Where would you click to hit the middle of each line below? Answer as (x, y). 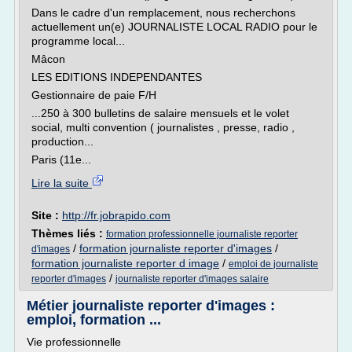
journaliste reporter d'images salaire (192, 279)
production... (62, 141)
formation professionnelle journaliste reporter (202, 234)
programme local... (78, 41)
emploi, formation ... (94, 320)
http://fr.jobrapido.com (116, 215)
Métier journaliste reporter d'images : (151, 306)
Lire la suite (62, 183)
